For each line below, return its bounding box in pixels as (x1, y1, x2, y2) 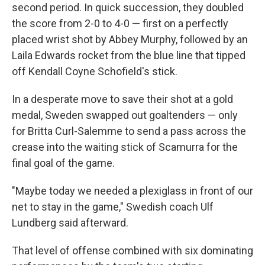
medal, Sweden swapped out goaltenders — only (12, 109, 238, 121)
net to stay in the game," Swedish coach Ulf (12, 201, 214, 213)
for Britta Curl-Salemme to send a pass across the (12, 125, 246, 137)
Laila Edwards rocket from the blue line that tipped (12, 49, 245, 62)
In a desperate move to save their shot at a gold (12, 93, 233, 105)
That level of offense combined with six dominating (12, 244, 253, 257)
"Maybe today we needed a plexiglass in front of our (12, 185, 253, 197)
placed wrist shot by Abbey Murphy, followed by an (12, 33, 248, 46)
